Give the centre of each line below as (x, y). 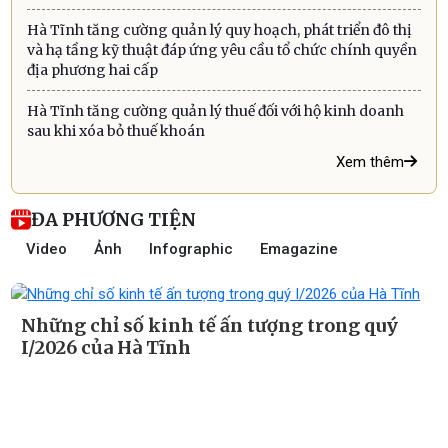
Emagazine (299, 249)
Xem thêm (369, 161)
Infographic (191, 249)
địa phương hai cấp (93, 69)
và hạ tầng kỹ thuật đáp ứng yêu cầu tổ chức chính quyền (222, 49)
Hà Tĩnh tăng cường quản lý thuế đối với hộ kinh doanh (216, 110)
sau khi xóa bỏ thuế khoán (116, 130)
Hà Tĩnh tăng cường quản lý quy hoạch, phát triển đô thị (220, 29)
